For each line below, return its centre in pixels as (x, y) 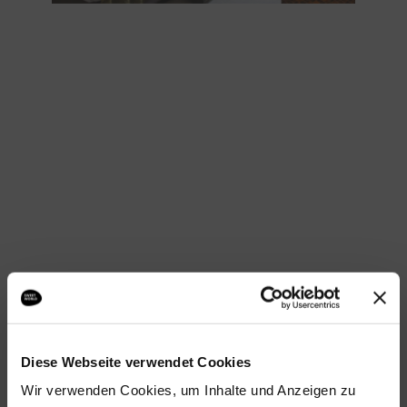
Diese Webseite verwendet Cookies (136, 362)
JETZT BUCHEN (280, 313)
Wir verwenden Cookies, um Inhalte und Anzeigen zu (189, 390)
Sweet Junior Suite (138, 353)
